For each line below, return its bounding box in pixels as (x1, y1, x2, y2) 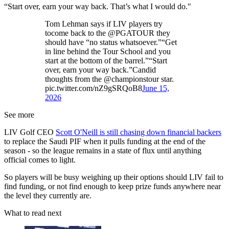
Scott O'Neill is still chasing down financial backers (56, 128, 221, 137)
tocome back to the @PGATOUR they (45, 29, 170, 38)
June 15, (142, 84, 169, 93)
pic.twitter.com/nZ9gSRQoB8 (45, 84, 142, 93)
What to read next (4, 209, 61, 218)
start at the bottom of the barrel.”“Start (45, 56, 167, 65)
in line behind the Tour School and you (45, 47, 171, 56)
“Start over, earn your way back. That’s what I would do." (4, 2, 191, 11)
